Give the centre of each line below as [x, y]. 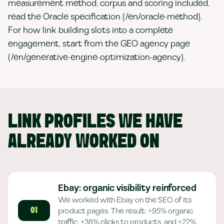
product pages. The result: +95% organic [125, 211]
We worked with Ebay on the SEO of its [125, 200]
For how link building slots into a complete [90, 30]
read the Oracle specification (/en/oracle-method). [105, 17]
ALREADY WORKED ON [84, 142]
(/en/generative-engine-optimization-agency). [96, 57]
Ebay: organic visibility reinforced [127, 188]
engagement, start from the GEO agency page [99, 44]
